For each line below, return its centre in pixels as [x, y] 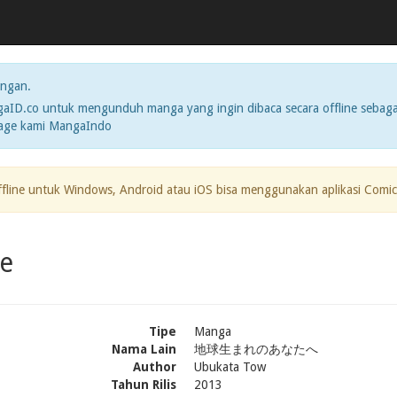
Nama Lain [144, 349]
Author [155, 367]
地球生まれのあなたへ [256, 349]
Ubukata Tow [230, 367]
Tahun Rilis [144, 385]
